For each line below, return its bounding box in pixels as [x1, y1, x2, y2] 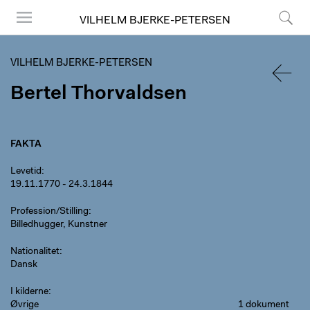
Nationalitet [10, 247, 60, 257]
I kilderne [10, 287, 48, 297]
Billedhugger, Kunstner [10, 220, 107, 230]
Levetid [10, 167, 42, 176]
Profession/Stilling [10, 207, 89, 217]
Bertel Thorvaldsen [10, 84, 187, 104]
